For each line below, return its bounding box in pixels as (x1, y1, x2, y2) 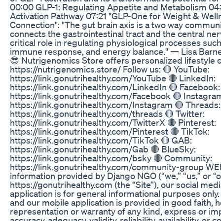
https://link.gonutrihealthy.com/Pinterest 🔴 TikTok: (10, 125, 210, 137)
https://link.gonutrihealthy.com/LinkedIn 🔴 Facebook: (10, 81, 220, 92)
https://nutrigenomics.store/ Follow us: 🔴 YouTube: (10, 63, 210, 74)
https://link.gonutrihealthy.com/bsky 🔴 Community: (10, 152, 212, 163)
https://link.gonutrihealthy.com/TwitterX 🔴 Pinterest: (10, 116, 216, 128)
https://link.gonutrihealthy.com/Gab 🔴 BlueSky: (10, 143, 196, 154)
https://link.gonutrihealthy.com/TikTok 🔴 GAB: (10, 134, 192, 146)
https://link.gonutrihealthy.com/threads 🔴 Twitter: (10, 108, 205, 119)
